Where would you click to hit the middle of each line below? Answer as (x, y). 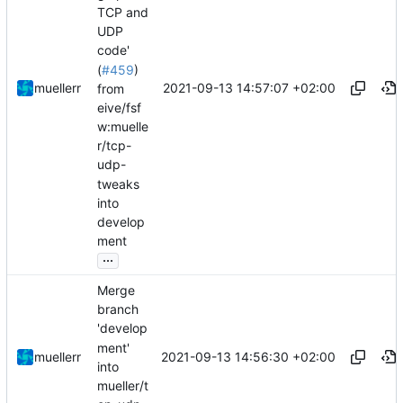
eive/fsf (119, 108)
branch (118, 309)
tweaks (118, 184)
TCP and (123, 13)
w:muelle (123, 127)
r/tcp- (114, 146)
